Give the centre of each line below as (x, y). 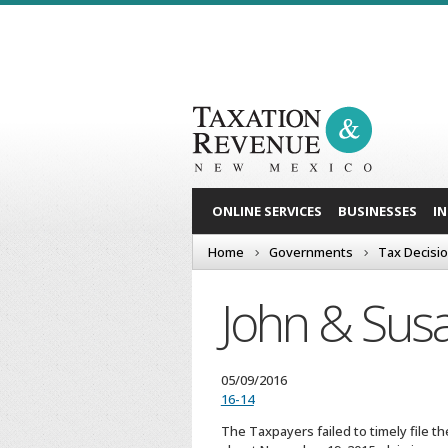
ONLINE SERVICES (267, 210)
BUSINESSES (377, 210)
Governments (311, 251)
